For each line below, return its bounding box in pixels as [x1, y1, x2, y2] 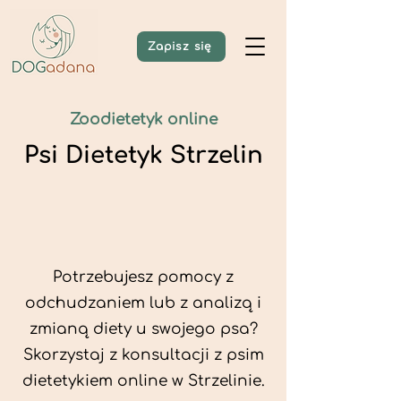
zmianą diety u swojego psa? [29, 320, 258, 337]
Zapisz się [147, 40, 212, 53]
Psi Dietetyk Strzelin [23, 142, 263, 168]
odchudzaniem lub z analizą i [25, 294, 261, 311]
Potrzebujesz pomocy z [53, 269, 234, 286]
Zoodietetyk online [69, 111, 218, 128]
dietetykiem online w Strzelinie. [21, 372, 265, 389]
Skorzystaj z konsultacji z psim [22, 346, 264, 363]
